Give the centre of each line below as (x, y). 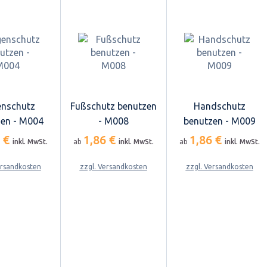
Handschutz (219, 106)
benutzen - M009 (219, 121)
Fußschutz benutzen (113, 106)
